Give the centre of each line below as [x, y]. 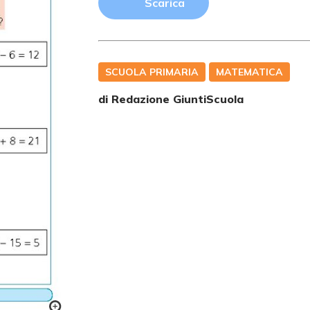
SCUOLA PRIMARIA [152, 72]
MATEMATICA [250, 72]
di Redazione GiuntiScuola [171, 99]
